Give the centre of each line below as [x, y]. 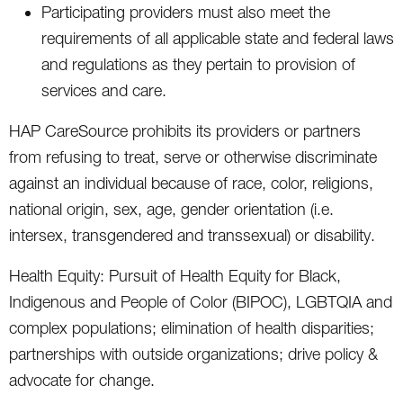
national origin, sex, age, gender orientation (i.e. [171, 209]
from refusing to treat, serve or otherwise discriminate [193, 157]
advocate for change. [82, 380]
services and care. [104, 90]
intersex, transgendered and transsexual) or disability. [192, 235]
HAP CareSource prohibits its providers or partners [185, 130]
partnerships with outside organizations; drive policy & [193, 354]
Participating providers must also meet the [186, 12]
